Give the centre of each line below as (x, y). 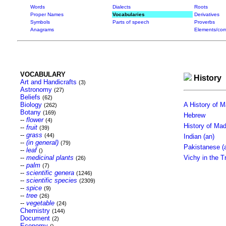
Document (35, 218)
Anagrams (42, 30)
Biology (31, 105)
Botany (30, 112)
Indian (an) (199, 136)
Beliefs (30, 97)
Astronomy (36, 90)
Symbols (40, 22)
